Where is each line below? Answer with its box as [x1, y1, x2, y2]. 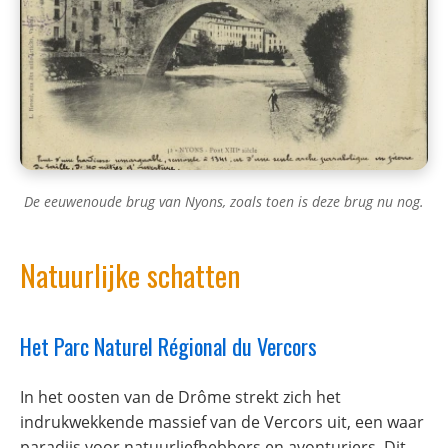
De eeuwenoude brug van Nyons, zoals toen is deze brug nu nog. [24, 192, 424, 212]
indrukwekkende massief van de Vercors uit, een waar [20, 411, 424, 434]
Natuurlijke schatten [20, 254, 240, 297]
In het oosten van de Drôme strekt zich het [20, 386, 341, 409]
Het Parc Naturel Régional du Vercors [20, 329, 317, 363]
